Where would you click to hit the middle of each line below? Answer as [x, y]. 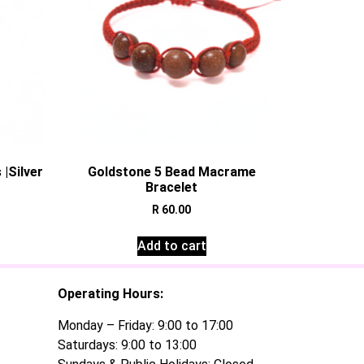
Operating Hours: [110, 294]
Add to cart [171, 246]
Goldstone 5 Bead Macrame [171, 172]
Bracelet [171, 188]
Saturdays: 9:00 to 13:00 [127, 344]
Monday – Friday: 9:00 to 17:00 [145, 325]
